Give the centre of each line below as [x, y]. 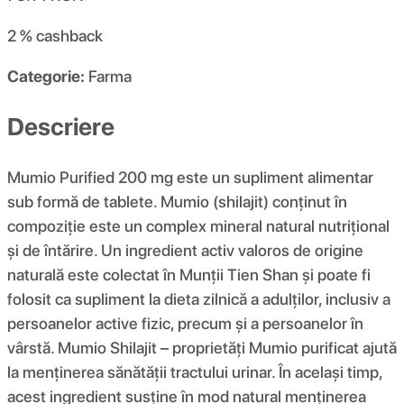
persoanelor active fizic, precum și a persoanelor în [185, 323]
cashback [69, 36]
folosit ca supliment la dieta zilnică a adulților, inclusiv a [199, 298]
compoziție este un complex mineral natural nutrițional [198, 225]
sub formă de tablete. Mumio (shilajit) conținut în [177, 201]
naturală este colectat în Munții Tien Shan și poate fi [189, 274]
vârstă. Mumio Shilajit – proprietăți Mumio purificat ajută [202, 347]
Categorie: [46, 77]
